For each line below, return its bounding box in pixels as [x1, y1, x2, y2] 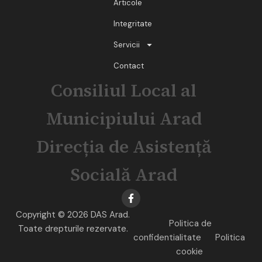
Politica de [169, 217, 212, 229]
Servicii [113, 39, 140, 50]
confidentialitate [133, 231, 201, 243]
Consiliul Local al [51, 78, 197, 102]
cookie [175, 245, 203, 257]
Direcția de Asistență [36, 134, 212, 158]
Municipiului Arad [46, 106, 202, 130]
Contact [113, 60, 144, 71]
